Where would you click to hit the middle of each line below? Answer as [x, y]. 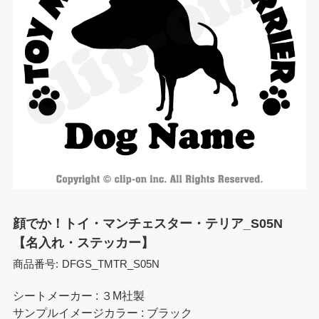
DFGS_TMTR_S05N [111, 265]
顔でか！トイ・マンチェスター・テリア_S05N [147, 223]
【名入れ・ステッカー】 [83, 242]
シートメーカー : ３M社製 [78, 296]
